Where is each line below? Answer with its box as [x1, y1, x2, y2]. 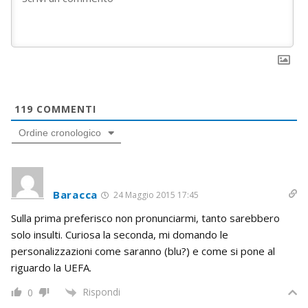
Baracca [53, 187, 98, 201]
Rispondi [82, 285, 120, 298]
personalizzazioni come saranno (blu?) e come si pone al [11, 243, 275, 258]
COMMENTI [33, 102, 96, 115]
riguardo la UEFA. [11, 260, 91, 274]
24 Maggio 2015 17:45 [111, 188, 199, 201]
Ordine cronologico [19, 126, 101, 138]
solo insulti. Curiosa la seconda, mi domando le [11, 227, 228, 241]
